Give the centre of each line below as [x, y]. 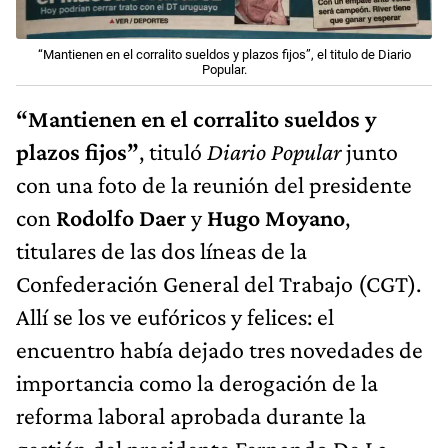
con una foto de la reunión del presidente [214, 185]
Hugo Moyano [273, 218]
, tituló [173, 152]
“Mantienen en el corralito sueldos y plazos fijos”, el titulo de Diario [224, 55]
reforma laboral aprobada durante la [191, 416]
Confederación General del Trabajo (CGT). [218, 284]
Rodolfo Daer [123, 218]
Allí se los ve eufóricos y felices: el [175, 317]
